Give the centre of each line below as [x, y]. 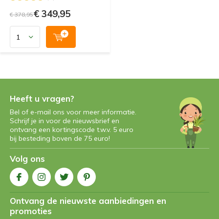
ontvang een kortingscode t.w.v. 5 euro [72, 130]
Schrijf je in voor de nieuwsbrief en [65, 121]
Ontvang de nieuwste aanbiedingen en [88, 201]
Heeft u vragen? [42, 99]
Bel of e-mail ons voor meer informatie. [73, 112]
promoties [31, 211]
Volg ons [27, 159]
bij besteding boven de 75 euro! [60, 138]
